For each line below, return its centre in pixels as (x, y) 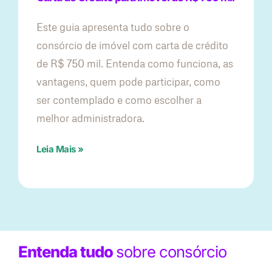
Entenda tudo (67, 252)
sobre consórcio (171, 252)
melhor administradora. (90, 118)
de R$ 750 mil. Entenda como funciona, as (135, 64)
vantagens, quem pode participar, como (128, 82)
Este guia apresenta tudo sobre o (113, 27)
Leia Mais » (60, 149)
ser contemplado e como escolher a (119, 100)
